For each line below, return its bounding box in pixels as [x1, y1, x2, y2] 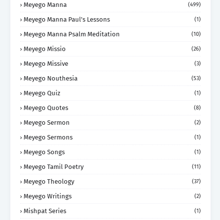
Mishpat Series [24, 207, 66, 215]
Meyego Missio [24, 45, 66, 53]
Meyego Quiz [24, 89, 60, 97]
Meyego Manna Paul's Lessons [24, 16, 110, 24]
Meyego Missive [24, 60, 68, 68]
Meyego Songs [24, 148, 65, 156]
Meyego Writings [24, 192, 72, 200]
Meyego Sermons [24, 134, 73, 141]
